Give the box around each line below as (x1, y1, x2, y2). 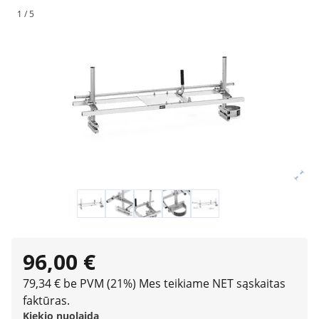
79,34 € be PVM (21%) (23, 276, 136, 291)
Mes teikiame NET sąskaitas (139, 276, 286, 291)
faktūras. (23, 293, 70, 308)
